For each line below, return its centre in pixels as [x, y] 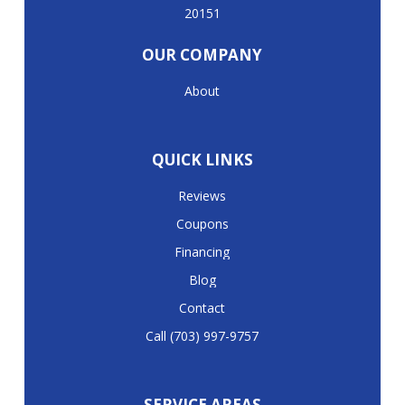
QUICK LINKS [202, 159]
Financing [202, 251]
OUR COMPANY [202, 54]
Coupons [202, 223]
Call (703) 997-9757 [202, 335]
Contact [202, 307]
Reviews [202, 195]
